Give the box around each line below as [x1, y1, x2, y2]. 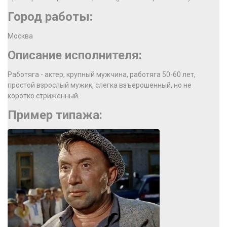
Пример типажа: [8, 108, 102, 122]
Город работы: [8, 10, 93, 24]
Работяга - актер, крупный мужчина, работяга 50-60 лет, [8, 70, 196, 79]
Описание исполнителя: [8, 48, 142, 62]
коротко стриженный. [8, 92, 80, 100]
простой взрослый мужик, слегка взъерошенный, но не [8, 81, 192, 89]
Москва [8, 32, 33, 40]
